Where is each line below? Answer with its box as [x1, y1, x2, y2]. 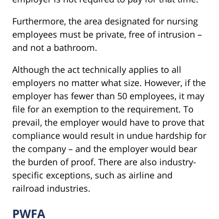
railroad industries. [12, 182, 90, 194]
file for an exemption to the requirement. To [12, 103, 194, 115]
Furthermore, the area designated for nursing [12, 15, 198, 27]
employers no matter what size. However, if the [12, 76, 206, 88]
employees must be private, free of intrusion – [12, 28, 202, 40]
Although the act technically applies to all [12, 63, 181, 75]
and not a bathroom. [12, 41, 97, 53]
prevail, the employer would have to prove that [12, 116, 204, 128]
